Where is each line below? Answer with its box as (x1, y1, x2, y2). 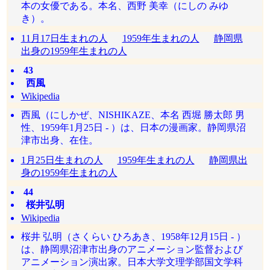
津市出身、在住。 (20, 135, 98, 145)
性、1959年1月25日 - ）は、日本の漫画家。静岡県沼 (20, 122, 246, 133)
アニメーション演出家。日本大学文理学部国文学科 (20, 257, 243, 267)
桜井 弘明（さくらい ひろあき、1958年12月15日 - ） (20, 231, 246, 242)
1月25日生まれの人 (20, 155, 103, 165)
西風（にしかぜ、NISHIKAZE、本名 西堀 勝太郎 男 (20, 110, 245, 120)
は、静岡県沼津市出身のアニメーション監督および (20, 244, 243, 254)
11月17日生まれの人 (20, 33, 108, 43)
